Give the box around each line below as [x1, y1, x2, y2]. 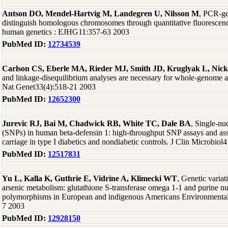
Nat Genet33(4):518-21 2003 [2, 82, 96, 91]
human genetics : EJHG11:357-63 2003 [2, 27, 129, 36]
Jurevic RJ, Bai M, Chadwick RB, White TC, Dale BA [2, 119, 191, 128]
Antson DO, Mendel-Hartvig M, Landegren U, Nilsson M [2, 9, 199, 18]
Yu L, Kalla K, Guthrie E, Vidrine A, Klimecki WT [2, 174, 177, 183]
